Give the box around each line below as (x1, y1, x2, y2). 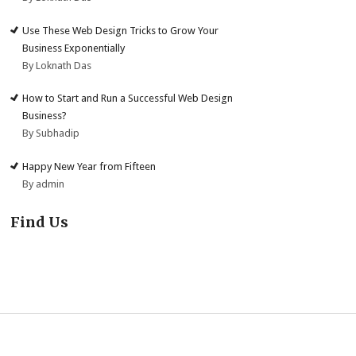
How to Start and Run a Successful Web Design (22, 92, 234, 105)
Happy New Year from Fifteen (22, 160, 157, 172)
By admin (22, 177, 65, 190)
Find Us (10, 212, 69, 231)
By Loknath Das (22, 59, 92, 72)
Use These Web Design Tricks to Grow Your (22, 24, 219, 37)
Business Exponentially (22, 41, 126, 54)
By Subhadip (22, 127, 80, 140)
